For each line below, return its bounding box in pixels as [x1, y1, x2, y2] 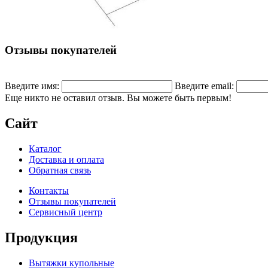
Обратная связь [29, 165, 91, 176]
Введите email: [175, 81, 234, 92]
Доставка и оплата [29, 154, 104, 165]
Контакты [29, 185, 69, 196]
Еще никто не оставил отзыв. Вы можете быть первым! [5, 93, 232, 103]
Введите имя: [5, 81, 59, 92]
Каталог [29, 144, 62, 154]
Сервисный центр [29, 207, 102, 218]
